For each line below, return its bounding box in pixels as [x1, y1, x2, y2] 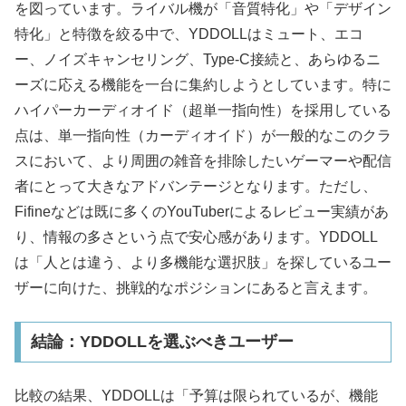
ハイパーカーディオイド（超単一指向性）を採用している [14, 102, 391, 119]
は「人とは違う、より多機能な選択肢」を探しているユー [14, 255, 391, 271]
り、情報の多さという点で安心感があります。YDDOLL [14, 229, 378, 246]
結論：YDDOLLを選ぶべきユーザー [30, 333, 294, 352]
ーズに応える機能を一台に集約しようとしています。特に [14, 77, 391, 93]
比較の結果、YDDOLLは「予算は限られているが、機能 [14, 387, 378, 403]
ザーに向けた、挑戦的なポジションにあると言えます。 [14, 280, 377, 296]
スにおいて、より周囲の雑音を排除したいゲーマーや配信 [14, 153, 391, 169]
